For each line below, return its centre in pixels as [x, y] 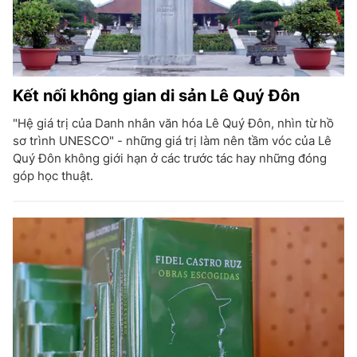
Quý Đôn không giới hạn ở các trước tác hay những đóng [170, 158]
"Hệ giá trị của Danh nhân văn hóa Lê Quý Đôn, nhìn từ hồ [173, 123]
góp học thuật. [53, 175]
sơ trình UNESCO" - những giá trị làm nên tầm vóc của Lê [172, 140]
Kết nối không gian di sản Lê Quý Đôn [156, 95]
